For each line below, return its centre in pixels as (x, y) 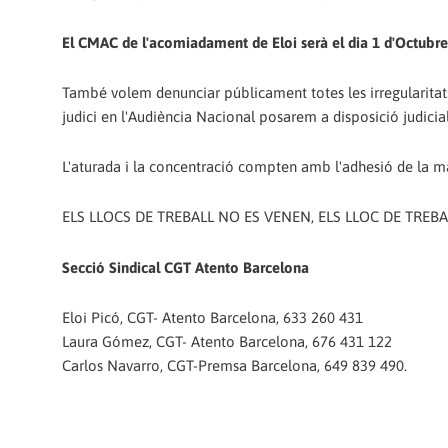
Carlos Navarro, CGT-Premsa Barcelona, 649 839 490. (234, 365)
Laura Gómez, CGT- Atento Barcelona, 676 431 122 (227, 341)
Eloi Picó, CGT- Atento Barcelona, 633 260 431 (212, 317)
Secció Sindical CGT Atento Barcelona (185, 267)
